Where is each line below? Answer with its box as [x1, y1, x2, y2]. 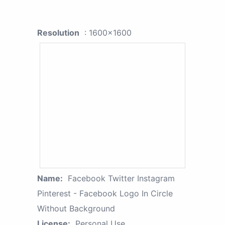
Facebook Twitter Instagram [68, 173, 175, 183]
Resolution [37, 27, 79, 38]
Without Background [37, 203, 115, 213]
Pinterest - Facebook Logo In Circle [37, 188, 173, 198]
